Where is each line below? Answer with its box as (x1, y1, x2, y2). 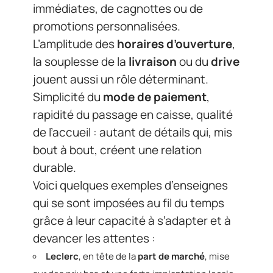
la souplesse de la (33, 54, 129, 70)
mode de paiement (103, 89, 207, 105)
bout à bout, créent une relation (33, 142, 202, 158)
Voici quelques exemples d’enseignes (33, 177, 228, 194)
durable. (33, 160, 76, 176)
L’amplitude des (33, 36, 117, 52)
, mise (205, 250, 230, 263)
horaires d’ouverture (117, 36, 232, 52)
